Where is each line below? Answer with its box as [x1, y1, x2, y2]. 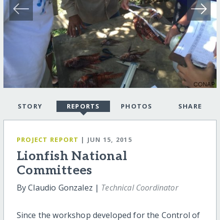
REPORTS [66, 102, 100, 111]
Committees [16, 163, 92, 178]
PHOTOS [120, 102, 153, 111]
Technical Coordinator [101, 182, 178, 193]
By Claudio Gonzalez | [16, 182, 102, 193]
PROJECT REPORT [16, 135, 79, 144]
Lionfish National [16, 149, 128, 164]
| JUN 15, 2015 [81, 135, 133, 144]
